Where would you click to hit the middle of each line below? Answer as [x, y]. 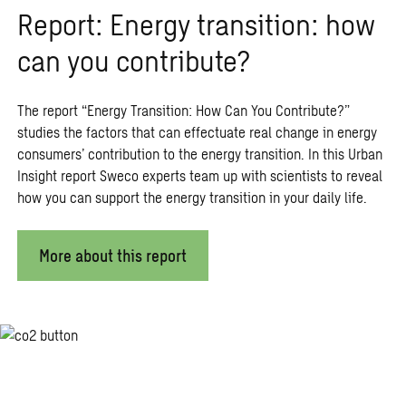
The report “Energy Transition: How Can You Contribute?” [183, 110]
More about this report [112, 255]
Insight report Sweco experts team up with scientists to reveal [199, 175]
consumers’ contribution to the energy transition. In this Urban [199, 153]
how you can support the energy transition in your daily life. [192, 197]
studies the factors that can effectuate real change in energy [197, 131]
